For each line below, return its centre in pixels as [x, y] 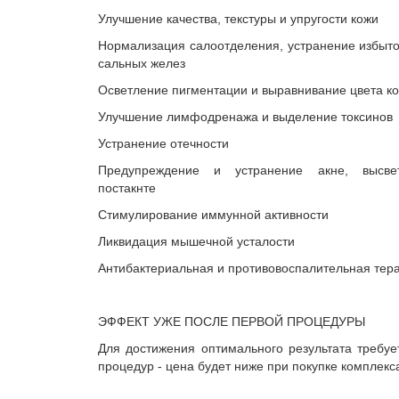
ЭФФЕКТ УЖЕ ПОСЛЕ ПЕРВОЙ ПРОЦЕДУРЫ [232, 322]
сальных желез [142, 63]
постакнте [127, 188]
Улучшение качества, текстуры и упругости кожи [238, 19]
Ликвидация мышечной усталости [196, 241]
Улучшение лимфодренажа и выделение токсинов [245, 117]
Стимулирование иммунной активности [213, 215]
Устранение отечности [163, 143]
